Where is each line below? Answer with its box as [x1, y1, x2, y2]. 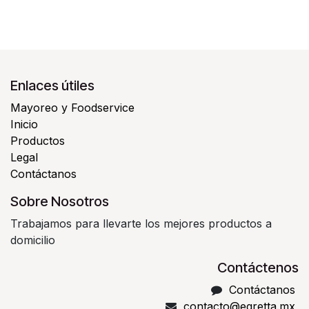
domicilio [10, 233, 55, 248]
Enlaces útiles [10, 77, 94, 94]
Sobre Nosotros [10, 193, 109, 210]
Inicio [10, 117, 38, 132]
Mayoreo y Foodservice [10, 101, 134, 115]
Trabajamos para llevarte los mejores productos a [10, 217, 272, 231]
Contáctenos [217, 259, 299, 277]
